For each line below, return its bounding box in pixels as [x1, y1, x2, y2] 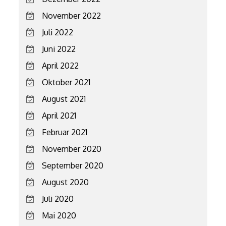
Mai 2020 [42, 210, 77, 220]
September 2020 [42, 160, 104, 171]
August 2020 [42, 177, 89, 187]
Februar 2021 [42, 127, 88, 137]
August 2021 [42, 93, 86, 104]
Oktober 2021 [42, 77, 91, 87]
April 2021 [42, 110, 77, 121]
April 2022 [42, 60, 79, 71]
